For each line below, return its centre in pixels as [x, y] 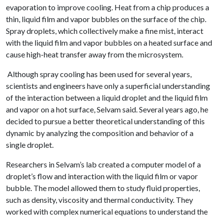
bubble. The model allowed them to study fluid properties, [103, 188]
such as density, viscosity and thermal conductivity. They [99, 200]
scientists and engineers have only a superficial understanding [108, 86]
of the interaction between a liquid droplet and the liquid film [107, 97]
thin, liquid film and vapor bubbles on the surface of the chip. [106, 19]
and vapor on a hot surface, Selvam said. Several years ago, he [107, 109]
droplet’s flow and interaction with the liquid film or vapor [102, 176]
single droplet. [30, 145]
